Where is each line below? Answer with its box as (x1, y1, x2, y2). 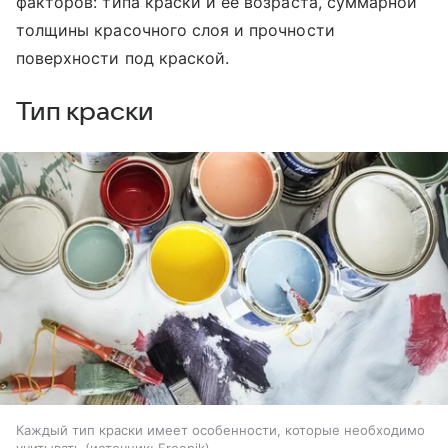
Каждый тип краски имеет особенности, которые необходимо (16, 421, 425, 438)
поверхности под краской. (16, 48, 230, 69)
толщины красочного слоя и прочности (16, 20, 335, 41)
